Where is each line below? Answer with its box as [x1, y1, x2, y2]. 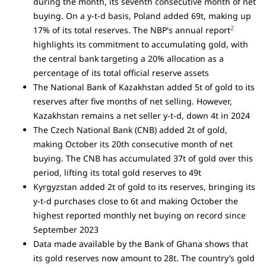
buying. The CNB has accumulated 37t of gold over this [33, 153, 253, 164]
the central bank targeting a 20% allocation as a [33, 53, 224, 65]
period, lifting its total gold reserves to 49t [33, 167, 201, 179]
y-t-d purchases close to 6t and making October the [33, 195, 238, 207]
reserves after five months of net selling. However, [33, 96, 232, 107]
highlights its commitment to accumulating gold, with [33, 39, 248, 50]
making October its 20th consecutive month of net [33, 138, 233, 150]
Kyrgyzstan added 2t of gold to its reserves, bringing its [33, 181, 255, 193]
